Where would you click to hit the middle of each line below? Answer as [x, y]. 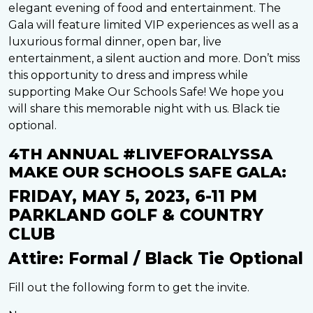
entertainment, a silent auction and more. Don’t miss [154, 58]
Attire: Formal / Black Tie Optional [156, 258]
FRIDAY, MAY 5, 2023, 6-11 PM [133, 196]
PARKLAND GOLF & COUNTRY [136, 215]
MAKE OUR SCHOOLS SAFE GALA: [147, 172]
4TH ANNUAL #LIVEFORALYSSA [140, 154]
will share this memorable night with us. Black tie [144, 108]
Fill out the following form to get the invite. [129, 287]
